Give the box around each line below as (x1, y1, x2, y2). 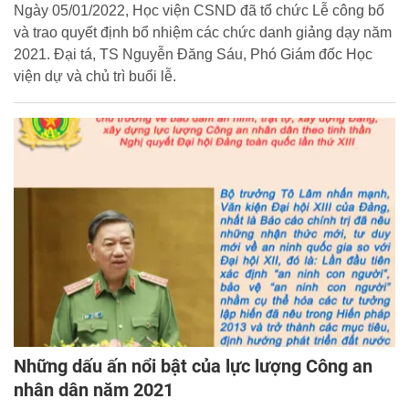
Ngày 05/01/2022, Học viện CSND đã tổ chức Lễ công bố (14, 3, 384, 19)
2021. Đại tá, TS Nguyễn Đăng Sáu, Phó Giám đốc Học (14, 47, 372, 63)
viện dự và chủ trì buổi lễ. (14, 68, 176, 85)
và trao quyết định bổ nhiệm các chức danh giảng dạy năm (14, 25, 392, 41)
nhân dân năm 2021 (14, 379, 173, 402)
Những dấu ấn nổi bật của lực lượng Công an (14, 355, 372, 378)
